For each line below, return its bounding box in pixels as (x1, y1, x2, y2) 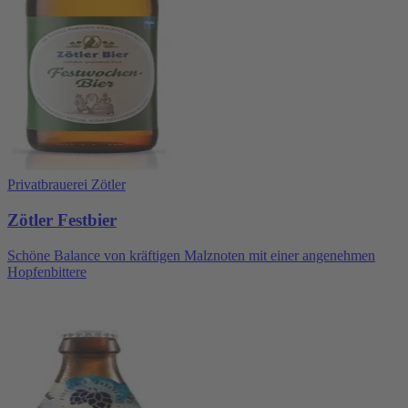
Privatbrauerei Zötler (7, 177, 126, 193)
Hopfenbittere (7, 263, 87, 280)
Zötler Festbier (7, 210, 117, 230)
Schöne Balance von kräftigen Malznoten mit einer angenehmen (7, 247, 375, 263)
